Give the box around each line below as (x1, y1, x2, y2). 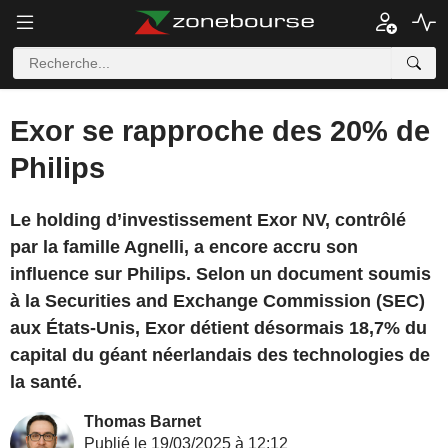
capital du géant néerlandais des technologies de (10, 345, 430, 365)
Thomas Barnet (84, 413, 201, 430)
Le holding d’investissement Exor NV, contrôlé (10, 210, 406, 230)
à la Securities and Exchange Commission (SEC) (10, 291, 425, 311)
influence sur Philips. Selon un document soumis (10, 264, 431, 284)
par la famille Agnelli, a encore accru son (10, 237, 358, 257)
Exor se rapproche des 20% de (10, 115, 430, 147)
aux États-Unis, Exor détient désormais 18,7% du (10, 318, 427, 338)
